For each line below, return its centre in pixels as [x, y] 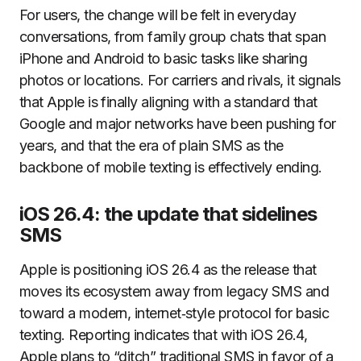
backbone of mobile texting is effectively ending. [171, 167]
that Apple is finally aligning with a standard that [168, 102]
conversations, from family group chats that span [173, 37]
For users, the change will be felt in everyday [158, 15]
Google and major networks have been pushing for [178, 124]
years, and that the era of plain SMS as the [151, 145]
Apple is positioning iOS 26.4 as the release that [168, 270]
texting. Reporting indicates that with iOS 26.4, [164, 335]
